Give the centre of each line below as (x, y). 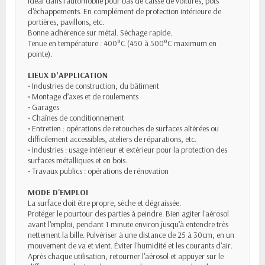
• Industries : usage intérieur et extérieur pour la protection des (127, 150)
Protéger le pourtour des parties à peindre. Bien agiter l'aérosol (128, 214)
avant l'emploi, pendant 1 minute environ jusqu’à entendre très (128, 224)
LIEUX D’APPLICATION (68, 75)
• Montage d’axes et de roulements (83, 97)
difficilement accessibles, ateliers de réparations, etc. (112, 139)
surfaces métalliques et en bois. (77, 161)
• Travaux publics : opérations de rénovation (98, 171)
